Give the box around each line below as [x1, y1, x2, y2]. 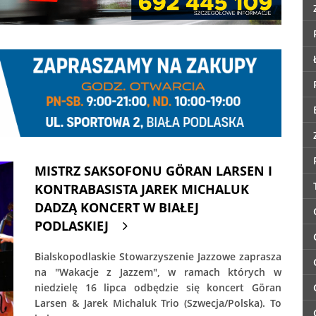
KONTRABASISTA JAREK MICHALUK [35, 181, 249, 198]
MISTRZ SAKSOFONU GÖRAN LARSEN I [35, 162, 272, 180]
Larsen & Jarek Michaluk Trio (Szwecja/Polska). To [35, 296, 281, 310]
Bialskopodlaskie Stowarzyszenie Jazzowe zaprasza [35, 250, 281, 264]
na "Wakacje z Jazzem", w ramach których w [35, 265, 281, 279]
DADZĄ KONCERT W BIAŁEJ [35, 199, 199, 217]
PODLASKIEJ [35, 217, 109, 235]
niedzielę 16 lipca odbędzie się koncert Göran [35, 281, 281, 295]
